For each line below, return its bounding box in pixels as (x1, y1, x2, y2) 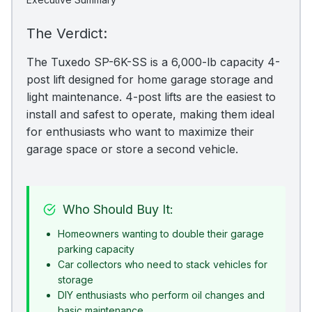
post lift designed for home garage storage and (26, 72, 273, 87)
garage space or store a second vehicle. (26, 142, 238, 157)
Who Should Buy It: (63, 202, 173, 217)
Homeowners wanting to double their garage (58, 228, 264, 240)
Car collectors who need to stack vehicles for (58, 258, 267, 271)
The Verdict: (26, 25, 107, 42)
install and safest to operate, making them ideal (26, 107, 274, 122)
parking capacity (58, 243, 134, 256)
